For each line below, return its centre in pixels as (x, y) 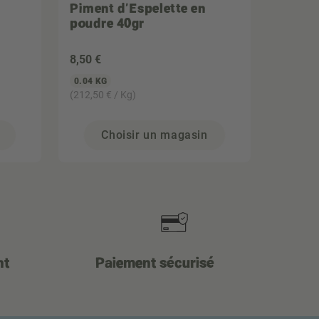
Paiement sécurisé (155, 262)
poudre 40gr (107, 23)
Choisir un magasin (155, 135)
